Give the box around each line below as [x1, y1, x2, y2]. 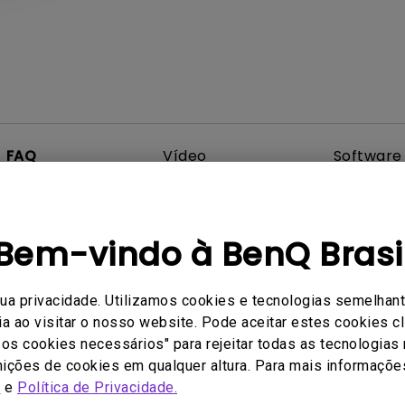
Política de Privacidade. [17, 378, 177, 396]
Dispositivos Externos [171, 356, 338, 376]
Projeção [60, 356, 128, 376]
